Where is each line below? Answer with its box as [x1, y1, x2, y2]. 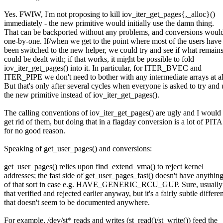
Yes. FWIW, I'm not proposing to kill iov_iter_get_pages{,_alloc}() [4, 10, 215, 19]
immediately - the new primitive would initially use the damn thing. [4, 19, 214, 28]
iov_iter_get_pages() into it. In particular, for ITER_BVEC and [4, 64, 202, 73]
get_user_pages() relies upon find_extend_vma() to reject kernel [4, 162, 204, 171]
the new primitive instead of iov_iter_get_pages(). [4, 91, 159, 100]
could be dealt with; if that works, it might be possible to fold [4, 55, 194, 64]
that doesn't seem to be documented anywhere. [4, 198, 150, 207]
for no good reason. [4, 126, 65, 135]
